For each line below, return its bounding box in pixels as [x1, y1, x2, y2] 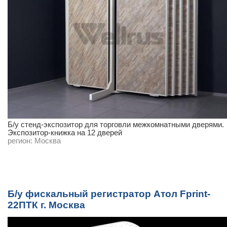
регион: [8, 137, 32, 145]
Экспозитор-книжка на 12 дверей [8, 129, 122, 137]
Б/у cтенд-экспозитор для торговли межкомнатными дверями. [8, 121, 224, 129]
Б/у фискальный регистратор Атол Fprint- [8, 188, 210, 199]
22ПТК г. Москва [8, 200, 85, 210]
